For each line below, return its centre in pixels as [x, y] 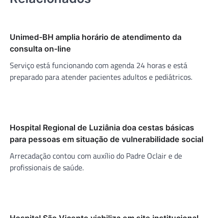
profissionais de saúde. [47, 167]
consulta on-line [40, 48]
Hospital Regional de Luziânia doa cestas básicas [102, 127]
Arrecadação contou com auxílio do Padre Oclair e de [96, 155]
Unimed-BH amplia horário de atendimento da [96, 37]
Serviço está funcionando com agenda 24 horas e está [99, 65]
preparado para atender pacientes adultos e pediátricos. [101, 77]
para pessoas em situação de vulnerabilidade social [107, 139]
